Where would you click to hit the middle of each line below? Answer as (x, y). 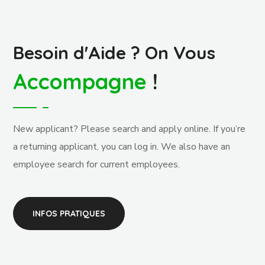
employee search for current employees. (97, 164)
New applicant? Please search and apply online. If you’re (130, 129)
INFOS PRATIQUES (69, 214)
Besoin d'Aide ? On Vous (114, 53)
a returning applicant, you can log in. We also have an (122, 147)
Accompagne (80, 81)
